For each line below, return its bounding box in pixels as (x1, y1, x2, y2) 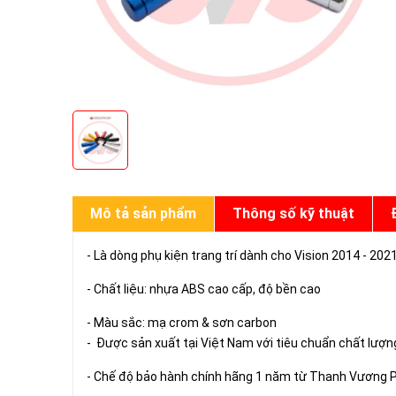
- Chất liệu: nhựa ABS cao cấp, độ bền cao (87, 282, 321, 296)
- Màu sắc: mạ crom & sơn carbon (87, 316, 277, 330)
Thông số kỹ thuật (232, 205, 354, 222)
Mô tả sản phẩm (90, 205, 196, 222)
